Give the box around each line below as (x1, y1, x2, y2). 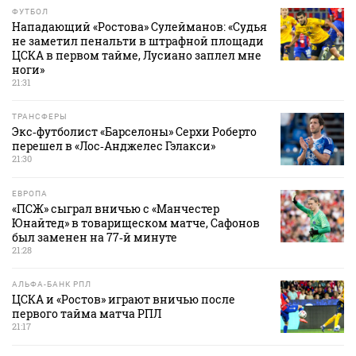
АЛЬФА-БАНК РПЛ (12, 280, 91, 289)
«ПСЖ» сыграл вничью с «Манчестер (12, 201, 219, 217)
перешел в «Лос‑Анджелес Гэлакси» (12, 138, 215, 154)
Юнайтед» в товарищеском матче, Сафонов (12, 215, 260, 231)
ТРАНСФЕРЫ (12, 112, 68, 122)
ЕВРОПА (12, 189, 48, 199)
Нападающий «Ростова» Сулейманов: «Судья (12, 19, 267, 35)
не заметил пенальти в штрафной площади (12, 33, 264, 49)
